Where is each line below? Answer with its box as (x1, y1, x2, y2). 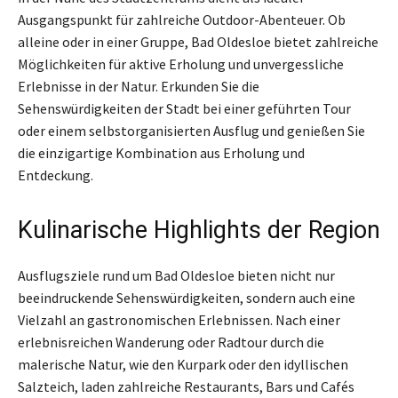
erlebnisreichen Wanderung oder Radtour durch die (18, 332, 324, 351)
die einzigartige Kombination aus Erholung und (18, 143, 305, 162)
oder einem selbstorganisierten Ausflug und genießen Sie (18, 121, 365, 139)
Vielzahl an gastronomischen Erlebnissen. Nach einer (18, 310, 340, 329)
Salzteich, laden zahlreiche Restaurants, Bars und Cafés (18, 377, 354, 395)
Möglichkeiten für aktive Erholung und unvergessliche (18, 54, 344, 73)
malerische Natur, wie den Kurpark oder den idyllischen (18, 354, 348, 373)
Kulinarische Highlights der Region (18, 215, 380, 244)
